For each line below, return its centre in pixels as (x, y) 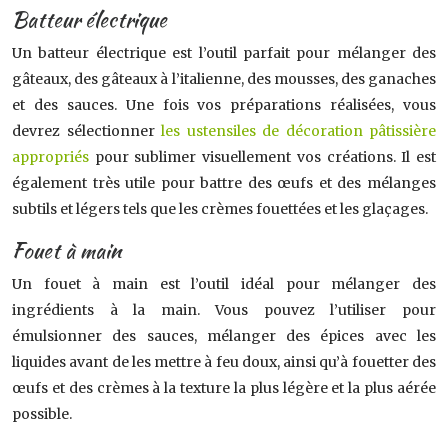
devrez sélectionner (86, 131)
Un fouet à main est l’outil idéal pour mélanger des (224, 284)
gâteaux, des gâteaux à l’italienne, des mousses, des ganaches (224, 79)
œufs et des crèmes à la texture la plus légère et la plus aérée (224, 388)
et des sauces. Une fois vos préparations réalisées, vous (224, 105)
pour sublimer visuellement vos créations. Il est (262, 157)
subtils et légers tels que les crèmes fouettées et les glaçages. (220, 209)
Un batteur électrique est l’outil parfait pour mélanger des (224, 53)
